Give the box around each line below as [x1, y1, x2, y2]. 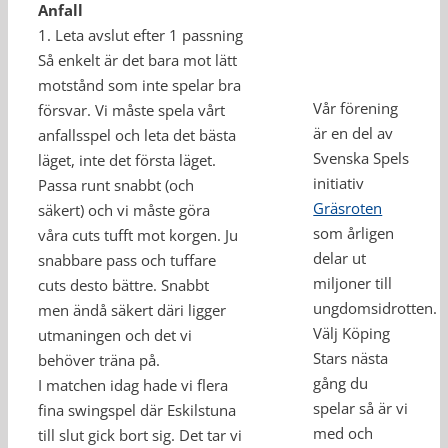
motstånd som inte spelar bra [38, 75, 241, 95]
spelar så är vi [313, 398, 409, 419]
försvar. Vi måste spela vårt [38, 100, 225, 120]
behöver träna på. [38, 350, 160, 370]
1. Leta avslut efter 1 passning [38, 25, 243, 45]
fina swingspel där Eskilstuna [38, 400, 236, 420]
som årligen [313, 223, 395, 244]
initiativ [313, 173, 365, 194]
